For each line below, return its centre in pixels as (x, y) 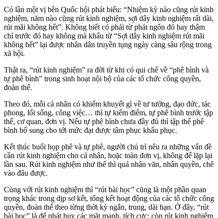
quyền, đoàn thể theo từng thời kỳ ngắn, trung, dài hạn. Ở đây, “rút (106, 207)
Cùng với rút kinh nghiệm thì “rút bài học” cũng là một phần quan (105, 190)
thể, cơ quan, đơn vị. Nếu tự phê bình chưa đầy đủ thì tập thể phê (104, 122)
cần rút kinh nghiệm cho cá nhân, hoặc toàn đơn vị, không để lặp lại (108, 156)
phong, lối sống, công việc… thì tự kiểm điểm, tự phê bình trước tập (109, 113)
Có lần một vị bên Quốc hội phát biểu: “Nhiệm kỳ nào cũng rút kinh (109, 10)
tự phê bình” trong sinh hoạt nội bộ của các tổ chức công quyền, (102, 79)
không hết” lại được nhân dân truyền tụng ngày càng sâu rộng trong (108, 45)
